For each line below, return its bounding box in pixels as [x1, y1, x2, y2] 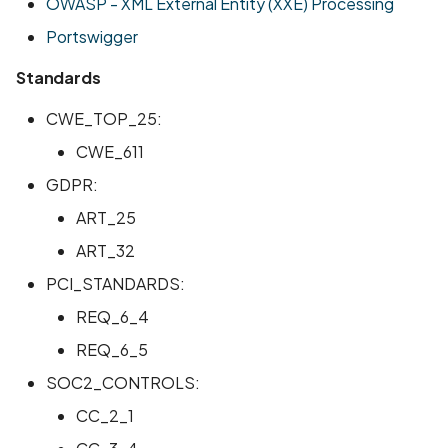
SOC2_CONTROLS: [46, 372, 200, 393]
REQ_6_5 [76, 339, 148, 360]
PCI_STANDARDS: [46, 273, 185, 294]
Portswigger [46, 26, 138, 47]
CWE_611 [76, 141, 144, 162]
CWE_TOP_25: [46, 108, 162, 129]
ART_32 [76, 240, 135, 261]
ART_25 [76, 207, 136, 228]
